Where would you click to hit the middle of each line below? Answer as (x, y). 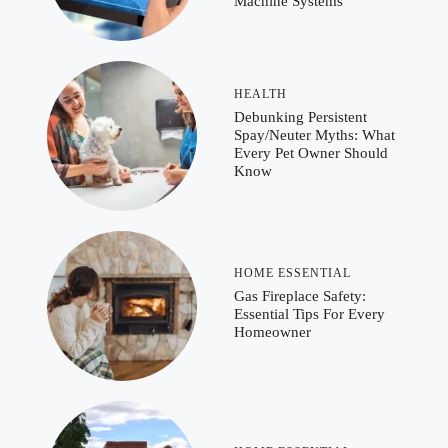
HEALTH (260, 93)
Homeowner (272, 331)
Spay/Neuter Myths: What (314, 134)
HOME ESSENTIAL (292, 272)
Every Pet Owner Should (311, 152)
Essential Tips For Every (309, 313)
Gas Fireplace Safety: (300, 295)
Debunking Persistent (300, 116)
